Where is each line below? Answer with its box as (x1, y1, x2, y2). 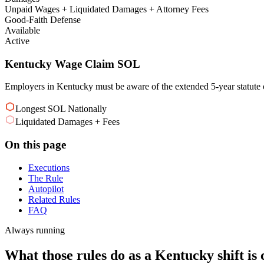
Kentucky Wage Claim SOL (5, 57, 140, 70)
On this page (5, 138, 66, 151)
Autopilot (28, 183, 64, 194)
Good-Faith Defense (5, 14, 81, 25)
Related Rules (28, 194, 80, 204)
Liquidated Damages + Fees (15, 117, 120, 127)
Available (5, 25, 40, 35)
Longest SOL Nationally (15, 104, 107, 114)
